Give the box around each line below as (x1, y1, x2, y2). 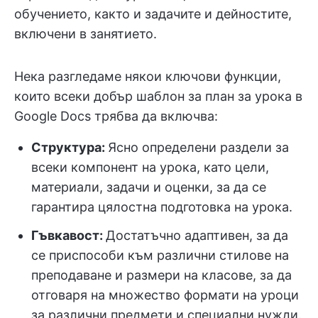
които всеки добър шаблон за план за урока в (14, 89, 302, 104)
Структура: (31, 140, 108, 155)
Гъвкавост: (31, 228, 106, 243)
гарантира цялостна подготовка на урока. (31, 199, 292, 214)
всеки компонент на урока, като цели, (31, 160, 269, 175)
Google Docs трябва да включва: (14, 109, 218, 124)
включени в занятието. (14, 26, 157, 41)
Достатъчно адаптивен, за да (106, 228, 288, 243)
